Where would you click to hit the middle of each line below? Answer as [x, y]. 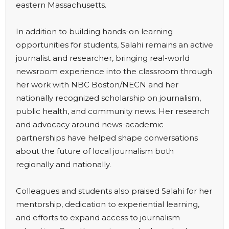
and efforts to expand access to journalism [98, 217]
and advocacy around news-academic [90, 124]
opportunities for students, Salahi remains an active [114, 45]
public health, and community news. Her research [113, 111]
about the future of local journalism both [95, 151]
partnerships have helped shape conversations [107, 138]
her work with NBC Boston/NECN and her [97, 85]
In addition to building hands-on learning [94, 31]
